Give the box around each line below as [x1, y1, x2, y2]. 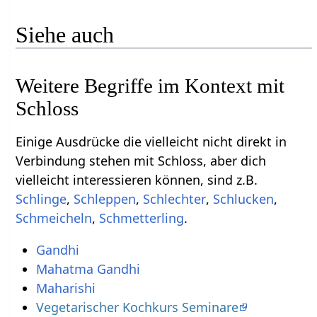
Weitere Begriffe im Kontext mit [16, 74, 285, 97]
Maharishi [35, 279, 96, 296]
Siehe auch [16, 21, 115, 47]
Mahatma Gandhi [35, 260, 140, 277]
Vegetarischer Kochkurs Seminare [35, 298, 238, 316]
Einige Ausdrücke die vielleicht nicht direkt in [16, 132, 287, 150]
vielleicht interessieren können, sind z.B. [16, 171, 258, 188]
